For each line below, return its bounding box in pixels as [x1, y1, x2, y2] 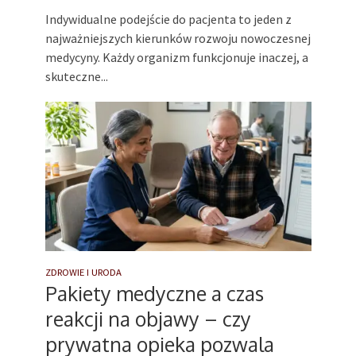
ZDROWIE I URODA [44, 266, 122, 279]
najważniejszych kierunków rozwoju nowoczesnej [44, 29, 311, 46]
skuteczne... [44, 68, 108, 84]
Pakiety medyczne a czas [44, 281, 264, 307]
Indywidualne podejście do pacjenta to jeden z [44, 10, 292, 27]
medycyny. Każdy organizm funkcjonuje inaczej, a [44, 48, 308, 65]
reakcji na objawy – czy [44, 306, 251, 332]
